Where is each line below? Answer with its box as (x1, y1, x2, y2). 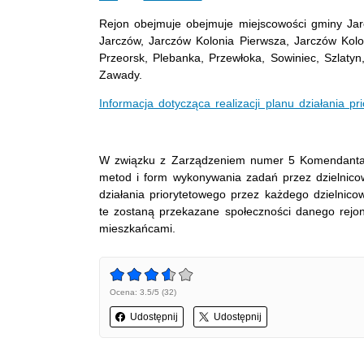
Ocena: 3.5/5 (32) (110, 288, 176, 297)
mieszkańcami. (99, 222, 191, 236)
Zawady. (99, 68, 142, 82)
